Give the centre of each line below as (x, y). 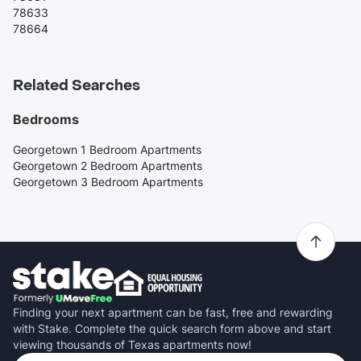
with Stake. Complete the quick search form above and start (172, 328)
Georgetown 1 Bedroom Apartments (107, 150)
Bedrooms (46, 120)
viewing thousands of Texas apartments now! (132, 344)
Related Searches (77, 86)
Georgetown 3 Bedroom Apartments (108, 182)
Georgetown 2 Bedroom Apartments (108, 166)
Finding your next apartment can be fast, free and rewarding (173, 312)
